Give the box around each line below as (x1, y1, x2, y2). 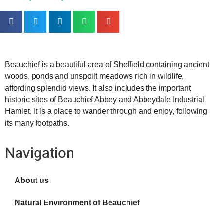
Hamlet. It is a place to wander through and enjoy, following (5, 107, 207, 116)
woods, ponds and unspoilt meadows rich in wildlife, (5, 72, 184, 81)
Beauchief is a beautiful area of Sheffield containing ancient (5, 60, 209, 69)
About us (15, 176, 49, 184)
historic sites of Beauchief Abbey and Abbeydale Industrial (5, 95, 204, 104)
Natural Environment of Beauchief (15, 198, 140, 207)
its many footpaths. (5, 119, 69, 127)
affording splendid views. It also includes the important (5, 84, 191, 92)
